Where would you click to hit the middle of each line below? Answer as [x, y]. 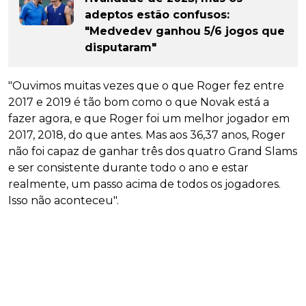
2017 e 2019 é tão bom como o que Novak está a [139, 102]
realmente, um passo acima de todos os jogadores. [144, 184]
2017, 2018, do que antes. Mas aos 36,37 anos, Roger [147, 135]
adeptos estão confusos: [157, 15]
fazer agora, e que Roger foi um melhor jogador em [149, 119]
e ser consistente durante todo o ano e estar [128, 168]
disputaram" [121, 48]
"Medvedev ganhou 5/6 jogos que [185, 31]
